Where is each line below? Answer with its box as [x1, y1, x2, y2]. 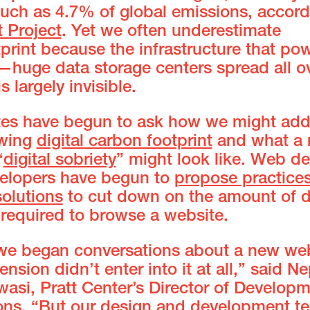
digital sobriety [3, 153, 116, 170]
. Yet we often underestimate [61, 24, 281, 42]
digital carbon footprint [36, 134, 212, 152]
